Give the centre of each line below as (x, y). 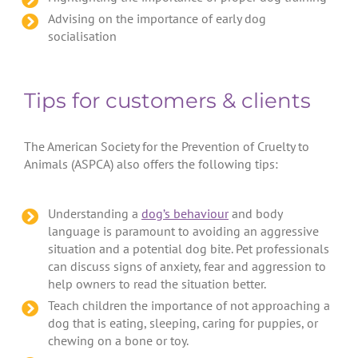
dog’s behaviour (185, 213)
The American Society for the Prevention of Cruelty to (166, 146)
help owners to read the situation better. (157, 283)
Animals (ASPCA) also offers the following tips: (151, 163)
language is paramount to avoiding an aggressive (183, 231)
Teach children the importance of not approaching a (189, 305)
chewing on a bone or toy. (118, 340)
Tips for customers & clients (167, 100)
